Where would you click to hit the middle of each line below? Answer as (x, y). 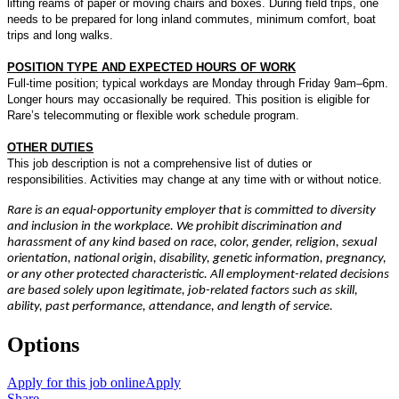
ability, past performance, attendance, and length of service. (170, 307)
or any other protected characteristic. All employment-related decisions (198, 275)
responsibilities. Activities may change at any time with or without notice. (195, 180)
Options (43, 345)
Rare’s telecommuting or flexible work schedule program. (153, 116)
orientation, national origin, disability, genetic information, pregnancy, (197, 259)
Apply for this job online (76, 383)
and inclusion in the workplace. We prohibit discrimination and (175, 227)
